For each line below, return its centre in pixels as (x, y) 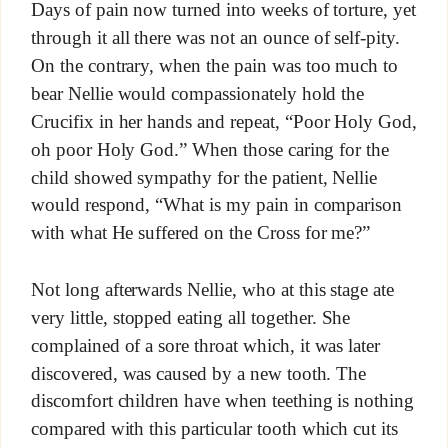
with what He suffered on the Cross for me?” (200, 233)
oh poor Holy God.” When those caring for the (210, 149)
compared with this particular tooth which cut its (214, 429)
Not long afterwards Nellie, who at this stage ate (212, 289)
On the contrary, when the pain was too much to (214, 66)
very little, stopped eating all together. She (190, 317)
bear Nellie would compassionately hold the (197, 94)
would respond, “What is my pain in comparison (216, 205)
